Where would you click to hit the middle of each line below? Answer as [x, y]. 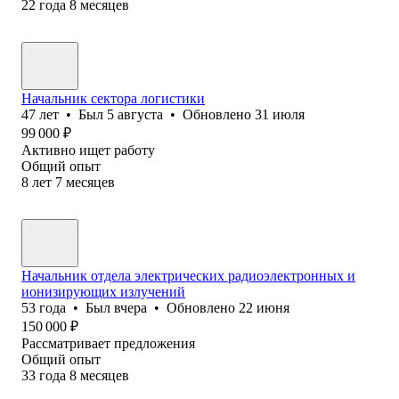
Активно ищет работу [88, 150]
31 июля [280, 114]
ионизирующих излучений [103, 291]
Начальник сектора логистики [113, 98]
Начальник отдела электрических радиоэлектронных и [188, 275]
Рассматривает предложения [108, 343]
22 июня [264, 307]
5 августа [135, 114]
